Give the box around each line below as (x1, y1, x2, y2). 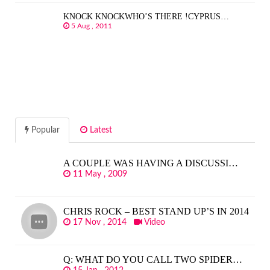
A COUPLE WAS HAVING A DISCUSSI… (63, 158, 238, 168)
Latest (87, 126, 112, 134)
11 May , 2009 (71, 170, 132, 178)
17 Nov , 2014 (71, 218, 134, 227)
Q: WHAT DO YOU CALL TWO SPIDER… (63, 254, 242, 265)
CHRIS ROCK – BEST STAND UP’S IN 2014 (63, 206, 249, 216)
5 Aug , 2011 (69, 22, 116, 30)
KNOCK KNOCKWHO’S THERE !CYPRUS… (63, 12, 229, 21)
